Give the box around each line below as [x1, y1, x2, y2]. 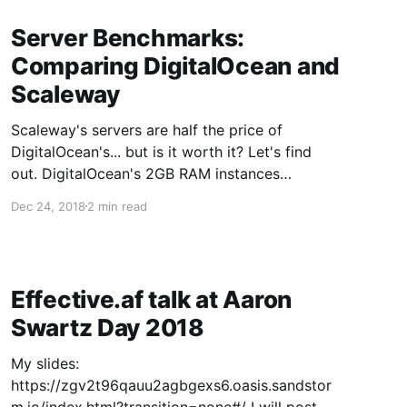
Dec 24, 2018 [10, 198, 85, 213]
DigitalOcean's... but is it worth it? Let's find [10, 142, 248, 161]
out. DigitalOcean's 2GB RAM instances [10, 164, 42, 183]
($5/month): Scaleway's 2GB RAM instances [10, 185, 97, 204]
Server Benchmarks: [10, 23, 245, 52]
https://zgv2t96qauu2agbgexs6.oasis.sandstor [10, 376, 332, 394]
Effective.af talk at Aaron [10, 285, 293, 313]
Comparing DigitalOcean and [10, 51, 341, 80]
